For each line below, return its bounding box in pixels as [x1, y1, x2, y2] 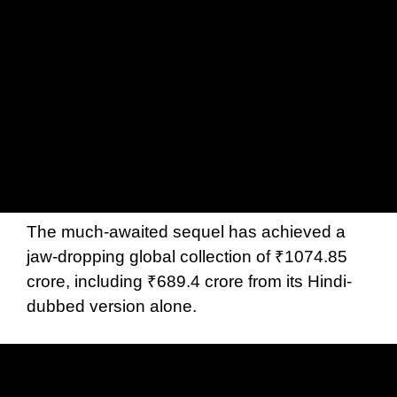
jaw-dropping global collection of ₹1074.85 [27, 246, 347, 266]
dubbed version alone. [27, 296, 197, 315]
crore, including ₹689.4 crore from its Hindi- [27, 271, 352, 291]
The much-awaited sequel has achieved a [27, 222, 346, 241]
